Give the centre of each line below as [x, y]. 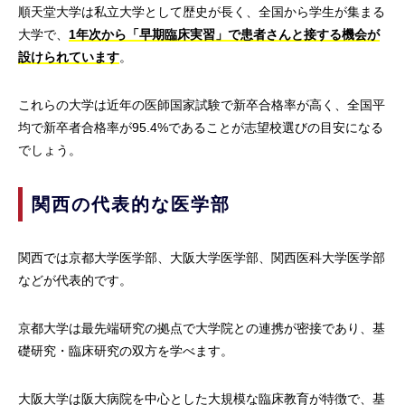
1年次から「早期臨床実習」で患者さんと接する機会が [224, 35]
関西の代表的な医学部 [131, 205]
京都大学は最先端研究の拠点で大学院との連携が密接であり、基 [202, 329]
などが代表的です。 [75, 281]
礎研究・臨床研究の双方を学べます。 [126, 351]
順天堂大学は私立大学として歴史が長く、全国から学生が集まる [202, 12]
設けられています [69, 57]
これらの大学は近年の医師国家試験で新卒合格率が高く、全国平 [202, 105]
